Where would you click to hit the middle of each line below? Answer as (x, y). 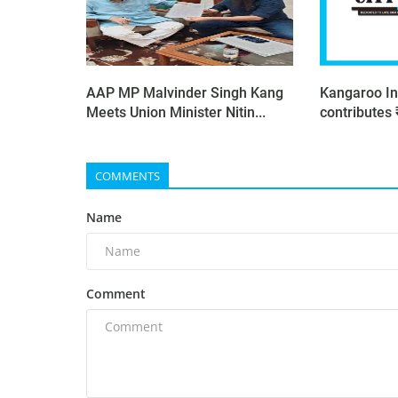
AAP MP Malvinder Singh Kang (185, 92)
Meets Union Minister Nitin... (176, 112)
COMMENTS (127, 175)
